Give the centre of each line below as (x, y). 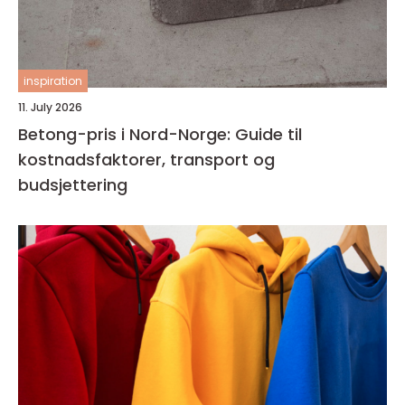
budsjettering (73, 185)
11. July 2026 (50, 107)
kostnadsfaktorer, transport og (146, 160)
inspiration (53, 81)
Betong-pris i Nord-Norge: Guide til (160, 134)
